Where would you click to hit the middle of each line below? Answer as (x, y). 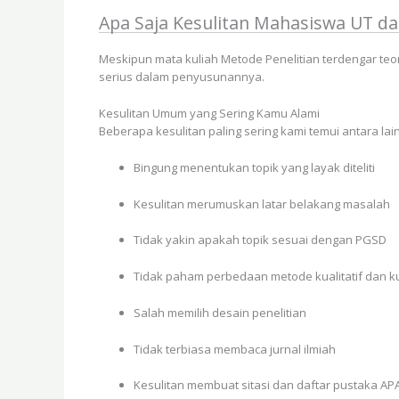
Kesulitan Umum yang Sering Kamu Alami (209, 113)
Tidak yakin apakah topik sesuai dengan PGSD (260, 240)
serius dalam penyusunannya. (182, 77)
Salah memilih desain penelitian (220, 312)
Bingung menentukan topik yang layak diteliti (254, 167)
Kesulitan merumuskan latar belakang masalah (262, 204)
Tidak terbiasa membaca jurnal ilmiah (235, 349)
